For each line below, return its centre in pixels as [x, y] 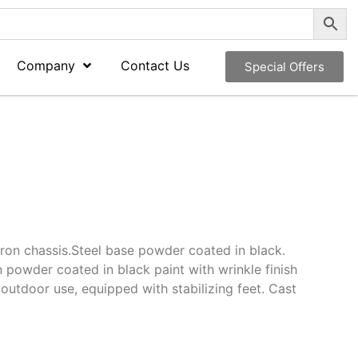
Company [46, 66]
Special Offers [284, 67]
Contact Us [155, 66]
